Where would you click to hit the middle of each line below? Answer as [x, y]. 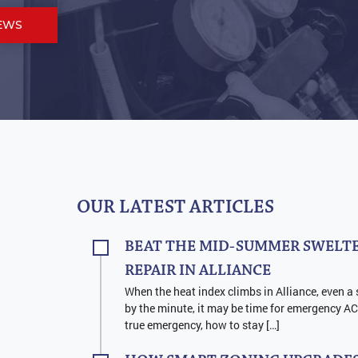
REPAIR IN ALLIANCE [198, 270]
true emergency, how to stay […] [202, 324]
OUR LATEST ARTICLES [175, 207]
